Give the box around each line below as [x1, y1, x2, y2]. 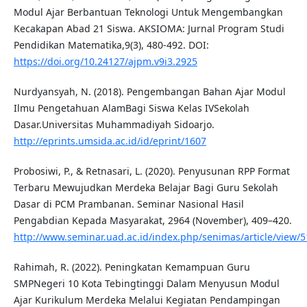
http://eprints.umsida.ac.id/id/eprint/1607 [13, 134, 206, 148]
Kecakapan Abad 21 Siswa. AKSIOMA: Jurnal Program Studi [13, 22, 284, 36]
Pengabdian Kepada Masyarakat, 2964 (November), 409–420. [13, 214, 292, 228]
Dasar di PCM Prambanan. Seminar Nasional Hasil [13, 197, 244, 211]
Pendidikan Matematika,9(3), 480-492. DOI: [13, 38, 209, 52]
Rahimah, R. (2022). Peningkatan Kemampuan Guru [13, 260, 250, 274]
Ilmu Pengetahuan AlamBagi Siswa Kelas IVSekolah [13, 101, 249, 115]
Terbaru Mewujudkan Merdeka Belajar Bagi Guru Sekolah [13, 181, 278, 195]
